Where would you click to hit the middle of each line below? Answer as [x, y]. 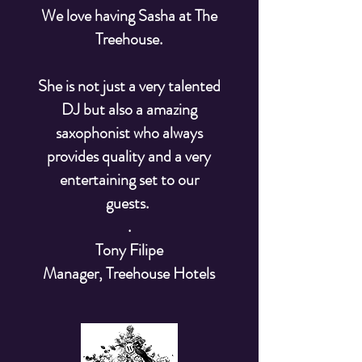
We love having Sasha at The [129, 16]
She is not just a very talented [129, 86]
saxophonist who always [129, 133]
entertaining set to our [129, 180]
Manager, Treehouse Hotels [129, 274]
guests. [129, 203]
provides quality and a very [129, 156]
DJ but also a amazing [129, 109]
